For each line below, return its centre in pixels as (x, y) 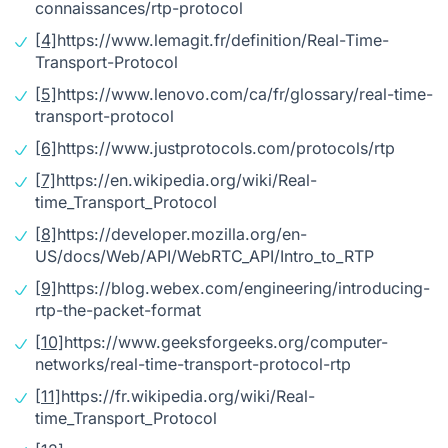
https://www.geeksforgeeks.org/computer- (226, 341)
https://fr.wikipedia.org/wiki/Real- (188, 395)
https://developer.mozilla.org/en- (182, 233)
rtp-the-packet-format (118, 309)
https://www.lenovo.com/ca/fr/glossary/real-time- (245, 93)
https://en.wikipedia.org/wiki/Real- (186, 179)
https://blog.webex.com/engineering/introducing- (243, 287)
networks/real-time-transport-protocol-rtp (193, 363)
